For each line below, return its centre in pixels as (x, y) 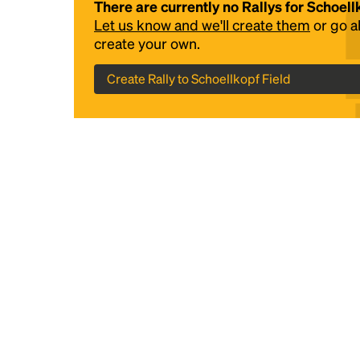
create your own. (147, 43)
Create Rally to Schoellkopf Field (198, 78)
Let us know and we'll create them (202, 25)
